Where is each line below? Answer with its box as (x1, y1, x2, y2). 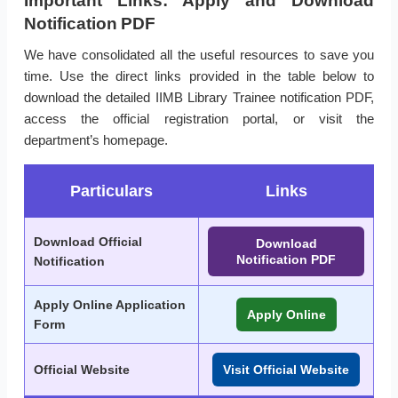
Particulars (70, 182, 153, 201)
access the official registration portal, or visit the (23, 111, 375, 127)
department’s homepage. (23, 132, 168, 148)
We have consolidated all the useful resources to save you (23, 47, 375, 63)
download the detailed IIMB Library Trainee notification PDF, (23, 90, 375, 106)
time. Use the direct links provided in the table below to (23, 68, 375, 84)
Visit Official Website (223, 362, 349, 378)
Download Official (34, 235, 142, 250)
